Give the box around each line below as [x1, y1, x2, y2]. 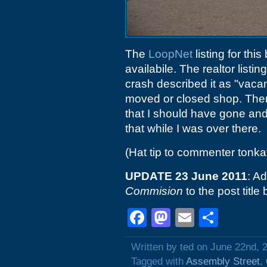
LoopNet [148, 48, 193, 60]
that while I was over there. [125, 122, 261, 135]
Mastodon [170, 207, 255, 228]
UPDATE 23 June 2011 [125, 170, 247, 182]
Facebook [147, 207, 231, 228]
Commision [125, 185, 183, 197]
